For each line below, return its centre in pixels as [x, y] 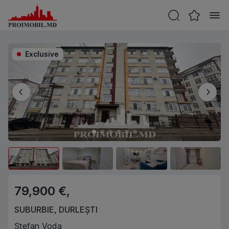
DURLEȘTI [78, 210]
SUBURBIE [34, 210]
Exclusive [42, 54]
